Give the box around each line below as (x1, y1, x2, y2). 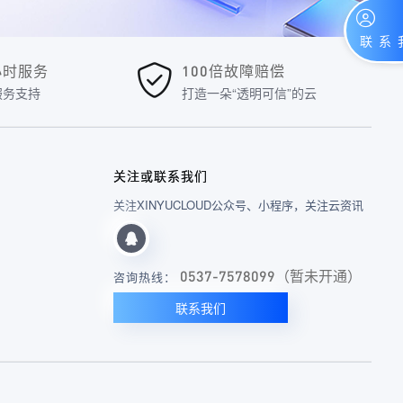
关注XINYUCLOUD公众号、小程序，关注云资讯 (113, 196, 363, 214)
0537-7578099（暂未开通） (180, 266, 362, 286)
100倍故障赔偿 (182, 60, 286, 80)
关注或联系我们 (113, 166, 208, 185)
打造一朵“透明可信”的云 (182, 83, 318, 102)
